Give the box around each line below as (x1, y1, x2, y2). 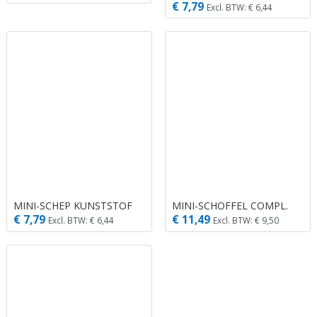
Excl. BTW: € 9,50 (213, 214, 279, 226)
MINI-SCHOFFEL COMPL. (172, 198, 288, 212)
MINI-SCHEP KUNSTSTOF (13, 198, 132, 212)
